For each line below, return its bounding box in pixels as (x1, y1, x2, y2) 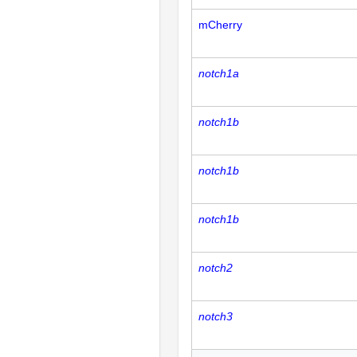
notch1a (198, 67, 239, 80)
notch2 (198, 261, 233, 274)
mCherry (198, 18, 242, 31)
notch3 (198, 310, 233, 323)
